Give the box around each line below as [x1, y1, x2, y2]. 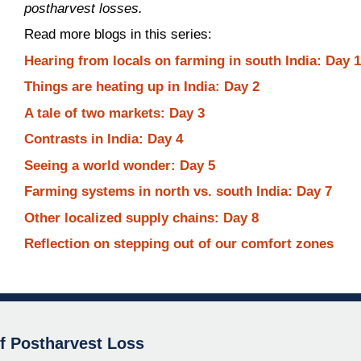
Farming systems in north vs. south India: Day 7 [24, 184, 333, 199]
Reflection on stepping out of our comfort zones [24, 236, 334, 251]
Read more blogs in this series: [24, 27, 213, 42]
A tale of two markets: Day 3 [24, 105, 205, 121]
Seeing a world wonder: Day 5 [24, 157, 216, 173]
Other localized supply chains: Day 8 [24, 210, 259, 226]
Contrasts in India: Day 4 [24, 131, 184, 147]
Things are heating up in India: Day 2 [24, 79, 260, 94]
